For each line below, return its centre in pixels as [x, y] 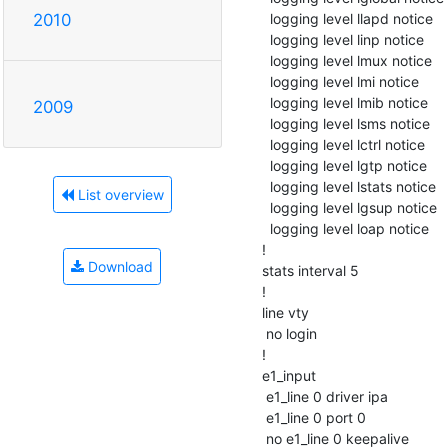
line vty [285, 312]
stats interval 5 [310, 270]
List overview [118, 194]
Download [118, 266]
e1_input [288, 375]
